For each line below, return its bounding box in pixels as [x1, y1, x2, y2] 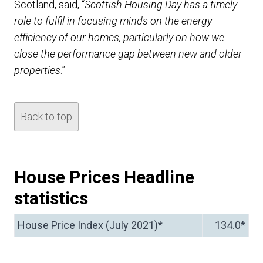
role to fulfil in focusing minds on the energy [14, 15, 212, 27]
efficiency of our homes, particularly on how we [14, 31, 224, 43]
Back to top [21, 110, 72, 123]
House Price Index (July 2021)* [18, 219, 163, 231]
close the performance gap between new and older [14, 48, 242, 60]
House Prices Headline [14, 167, 194, 187]
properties [14, 64, 60, 76]
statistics [14, 188, 88, 208]
